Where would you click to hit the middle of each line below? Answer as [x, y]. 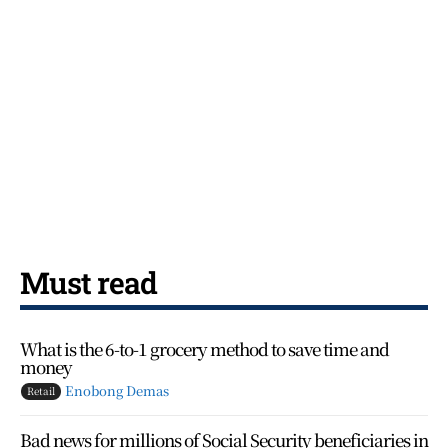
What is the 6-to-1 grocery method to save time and [204, 348]
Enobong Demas [117, 390]
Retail [41, 390]
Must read [88, 282]
